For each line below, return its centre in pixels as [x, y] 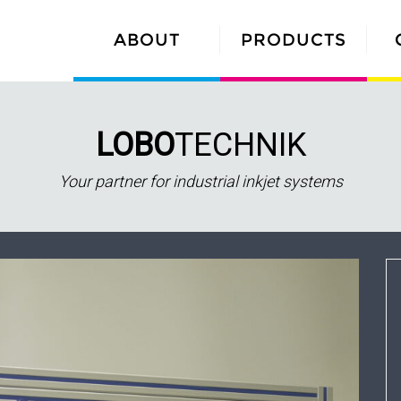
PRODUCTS [294, 40]
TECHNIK [240, 145]
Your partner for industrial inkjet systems [200, 181]
